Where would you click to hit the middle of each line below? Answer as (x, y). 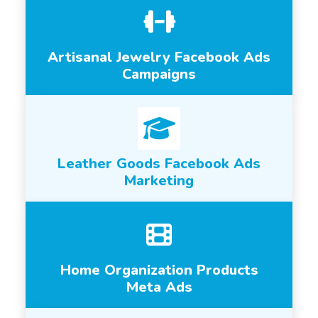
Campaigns (159, 74)
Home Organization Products (159, 270)
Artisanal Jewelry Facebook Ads (159, 57)
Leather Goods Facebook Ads (159, 164)
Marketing (159, 181)
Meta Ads (159, 287)
